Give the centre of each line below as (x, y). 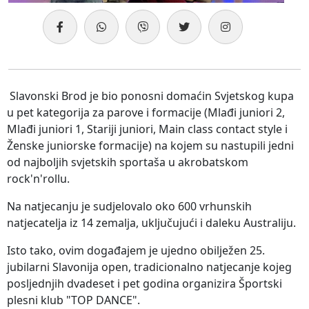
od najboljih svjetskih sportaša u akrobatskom (128, 162)
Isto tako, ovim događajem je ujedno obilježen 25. (136, 251)
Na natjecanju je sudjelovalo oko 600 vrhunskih (129, 207)
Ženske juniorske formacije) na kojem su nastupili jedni (150, 146)
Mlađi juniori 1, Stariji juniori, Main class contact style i (147, 129)
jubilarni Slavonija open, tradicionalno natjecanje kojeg (149, 267)
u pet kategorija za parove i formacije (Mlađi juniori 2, (146, 113)
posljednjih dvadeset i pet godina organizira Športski (144, 284)
